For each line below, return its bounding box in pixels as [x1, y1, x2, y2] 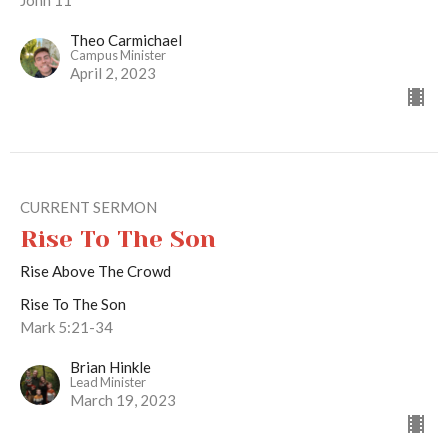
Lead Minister [70, 373, 146, 390]
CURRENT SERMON [20, 197, 157, 216]
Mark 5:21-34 [20, 317, 113, 336]
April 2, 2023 [70, 63, 156, 82]
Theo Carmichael [70, 30, 182, 49]
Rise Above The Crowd [20, 261, 171, 280]
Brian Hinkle [70, 357, 151, 376]
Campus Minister [70, 46, 166, 63]
